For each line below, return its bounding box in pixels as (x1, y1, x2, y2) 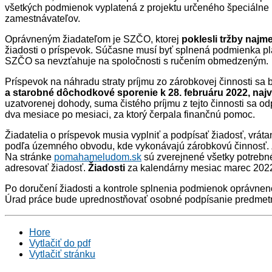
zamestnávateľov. (5, 13, 80, 24)
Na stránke (5, 152, 54, 162)
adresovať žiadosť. (5, 163, 88, 173)
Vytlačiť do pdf (29, 238, 90, 248)
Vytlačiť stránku (29, 249, 95, 259)
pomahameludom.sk (54, 152, 141, 162)
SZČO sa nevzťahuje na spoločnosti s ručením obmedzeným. (5, 56, 268, 66)
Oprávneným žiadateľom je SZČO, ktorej (5, 34, 182, 44)
